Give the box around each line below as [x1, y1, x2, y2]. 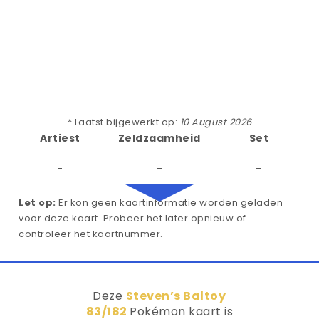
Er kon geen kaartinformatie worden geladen [56, 196, 283, 209]
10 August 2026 [179, 115, 252, 129]
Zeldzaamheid [117, 131, 201, 145]
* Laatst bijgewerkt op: [67, 115, 180, 129]
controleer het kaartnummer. [19, 227, 163, 241]
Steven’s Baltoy [125, 288, 226, 304]
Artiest [40, 131, 80, 145]
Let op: [19, 196, 56, 209]
